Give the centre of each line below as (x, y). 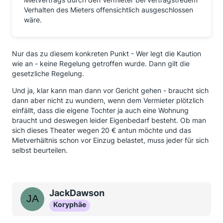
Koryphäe (70, 204)
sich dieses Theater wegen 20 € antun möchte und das (102, 130)
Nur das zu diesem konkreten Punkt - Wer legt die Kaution (107, 54)
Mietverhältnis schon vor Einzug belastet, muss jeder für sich (110, 140)
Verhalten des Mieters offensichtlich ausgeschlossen (109, 10)
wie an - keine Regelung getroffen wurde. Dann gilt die (101, 63)
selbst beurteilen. (40, 150)
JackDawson (77, 193)
